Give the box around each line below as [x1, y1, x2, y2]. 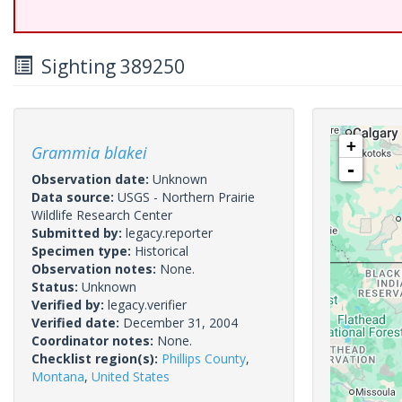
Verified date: [31, 314, 123, 331]
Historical [135, 242, 188, 259]
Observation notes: [31, 260, 160, 277]
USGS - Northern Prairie [118, 188, 255, 205]
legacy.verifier [108, 296, 187, 313]
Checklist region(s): [31, 350, 162, 367]
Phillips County [162, 350, 246, 367]
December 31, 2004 [123, 314, 238, 331]
